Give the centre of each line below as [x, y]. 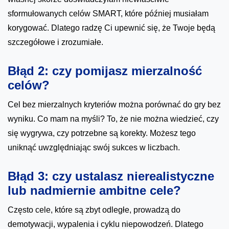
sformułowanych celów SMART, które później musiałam [108, 14]
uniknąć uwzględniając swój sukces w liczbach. [94, 148]
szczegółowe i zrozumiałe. [55, 42]
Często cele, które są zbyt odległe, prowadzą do [94, 210]
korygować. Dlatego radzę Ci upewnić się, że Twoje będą [111, 28]
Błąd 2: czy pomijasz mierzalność [105, 71]
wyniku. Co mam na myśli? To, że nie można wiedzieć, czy [113, 119]
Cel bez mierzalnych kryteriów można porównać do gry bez [114, 105]
